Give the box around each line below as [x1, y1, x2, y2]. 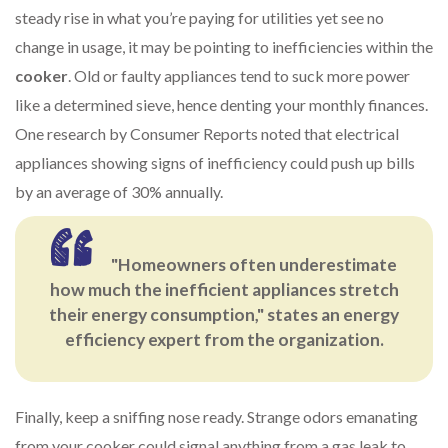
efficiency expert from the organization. [64, 329, 384, 351]
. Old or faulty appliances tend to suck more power [68, 66, 410, 86]
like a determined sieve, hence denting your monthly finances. [15, 95, 428, 115]
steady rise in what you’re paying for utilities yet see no [15, 8, 384, 28]
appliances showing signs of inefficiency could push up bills [15, 153, 415, 173]
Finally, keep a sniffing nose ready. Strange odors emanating [15, 407, 418, 427]
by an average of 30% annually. [15, 182, 223, 202]
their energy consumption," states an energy [49, 304, 399, 326]
